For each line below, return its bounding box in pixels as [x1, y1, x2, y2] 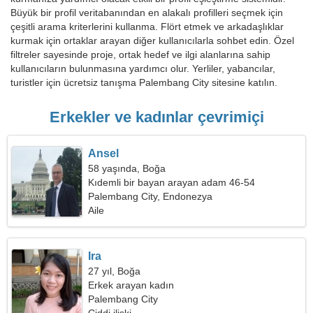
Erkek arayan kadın [88, 279, 175, 291]
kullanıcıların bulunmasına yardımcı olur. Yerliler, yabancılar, [10, 63, 275, 74]
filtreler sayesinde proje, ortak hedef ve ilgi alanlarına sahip [10, 49, 270, 60]
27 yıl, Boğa [88, 265, 141, 277]
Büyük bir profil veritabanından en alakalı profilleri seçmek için [10, 7, 283, 18]
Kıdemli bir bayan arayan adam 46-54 [88, 177, 256, 188]
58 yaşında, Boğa [88, 163, 166, 174]
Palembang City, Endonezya [88, 191, 213, 202]
